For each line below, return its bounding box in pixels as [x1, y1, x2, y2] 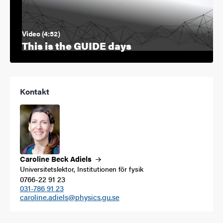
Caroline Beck [20, 153, 70, 164]
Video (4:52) [22, 28, 60, 38]
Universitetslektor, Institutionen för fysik [20, 163, 143, 174]
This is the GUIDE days [22, 38, 131, 53]
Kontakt [20, 85, 49, 97]
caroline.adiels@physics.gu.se [20, 191, 119, 202]
